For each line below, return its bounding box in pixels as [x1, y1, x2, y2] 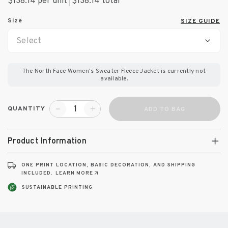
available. [100, 73, 128, 83]
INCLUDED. [21, 168, 53, 177]
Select [16, 34, 42, 46]
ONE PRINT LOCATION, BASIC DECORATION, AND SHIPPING [21, 160, 195, 168]
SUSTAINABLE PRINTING [22, 183, 93, 191]
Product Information [8, 134, 87, 147]
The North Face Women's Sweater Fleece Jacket [22, 66, 159, 75]
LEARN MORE [55, 168, 93, 177]
